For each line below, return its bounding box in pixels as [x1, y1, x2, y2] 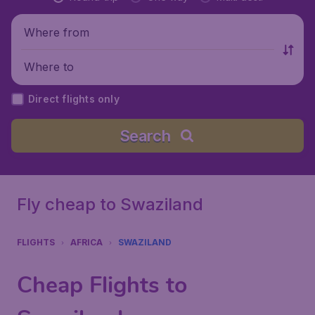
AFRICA [70, 237, 103, 247]
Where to [24, 59, 74, 74]
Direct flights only [28, 93, 120, 105]
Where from [24, 25, 89, 39]
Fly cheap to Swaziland [17, 194, 203, 214]
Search [119, 127, 171, 145]
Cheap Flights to [17, 270, 187, 300]
